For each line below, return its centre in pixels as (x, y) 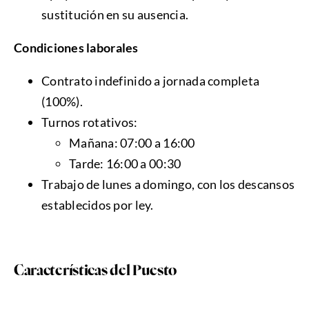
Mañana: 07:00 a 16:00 (132, 143)
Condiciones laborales (76, 48)
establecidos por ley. (97, 205)
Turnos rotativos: (89, 122)
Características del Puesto (95, 271)
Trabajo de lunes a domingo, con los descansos (168, 185)
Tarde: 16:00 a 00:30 (125, 164)
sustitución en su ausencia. (115, 15)
